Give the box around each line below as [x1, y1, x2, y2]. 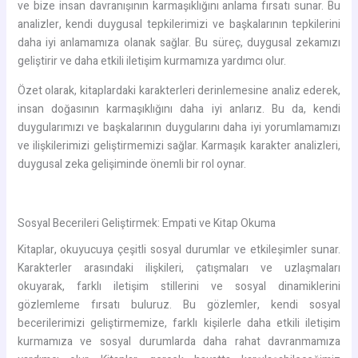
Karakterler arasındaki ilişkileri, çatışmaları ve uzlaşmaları [17, 259, 341, 276]
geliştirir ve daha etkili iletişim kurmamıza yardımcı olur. [17, 52, 286, 70]
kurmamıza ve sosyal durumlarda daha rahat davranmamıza [17, 332, 341, 350]
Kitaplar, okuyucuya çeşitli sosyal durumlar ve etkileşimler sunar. [17, 241, 341, 258]
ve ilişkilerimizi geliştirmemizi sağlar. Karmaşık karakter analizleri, [17, 137, 341, 154]
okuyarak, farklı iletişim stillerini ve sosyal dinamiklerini [17, 277, 341, 295]
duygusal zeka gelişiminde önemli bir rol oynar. [17, 155, 246, 173]
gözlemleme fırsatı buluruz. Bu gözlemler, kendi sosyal [17, 296, 341, 313]
